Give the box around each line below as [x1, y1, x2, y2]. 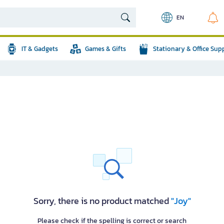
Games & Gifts [85, 44, 126, 53]
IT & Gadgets [21, 44, 58, 53]
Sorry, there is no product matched [33, 194, 171, 207]
